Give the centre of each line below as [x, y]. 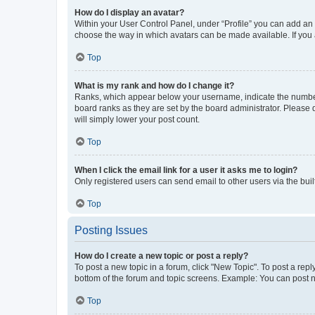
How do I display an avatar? [129, 12]
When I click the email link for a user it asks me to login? [186, 170]
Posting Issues [111, 230]
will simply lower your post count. [137, 119]
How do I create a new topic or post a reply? [161, 256]
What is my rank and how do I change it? [154, 85]
